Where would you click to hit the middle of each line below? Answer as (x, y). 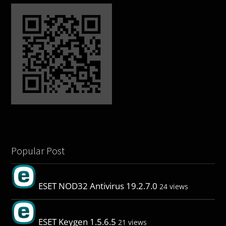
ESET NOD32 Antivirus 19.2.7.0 (98, 186)
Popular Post (38, 150)
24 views (174, 186)
